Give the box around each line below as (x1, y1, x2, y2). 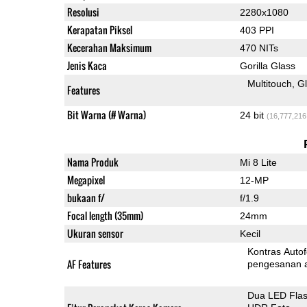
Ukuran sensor (66, 225, 123, 241)
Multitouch (247, 77, 293, 89)
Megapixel (66, 172, 105, 187)
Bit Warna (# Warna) (66, 107, 146, 122)
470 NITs (239, 42, 278, 53)
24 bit (239, 109, 267, 121)
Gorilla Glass (239, 60, 295, 71)
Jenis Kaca (66, 58, 107, 73)
